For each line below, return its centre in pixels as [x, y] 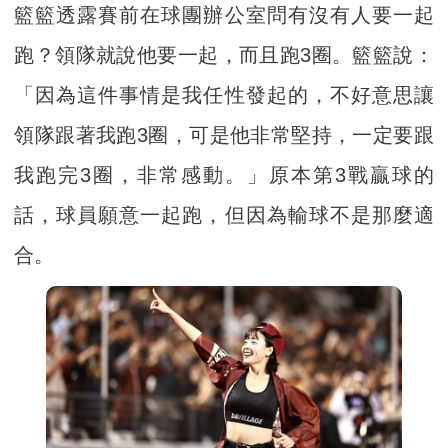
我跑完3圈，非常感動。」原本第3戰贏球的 [224, 175]
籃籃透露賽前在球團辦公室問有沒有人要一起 [224, 15]
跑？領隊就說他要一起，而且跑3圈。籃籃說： [224, 55]
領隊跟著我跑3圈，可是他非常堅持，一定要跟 [224, 135]
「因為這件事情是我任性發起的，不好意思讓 [224, 95]
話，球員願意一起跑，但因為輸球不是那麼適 [224, 215]
